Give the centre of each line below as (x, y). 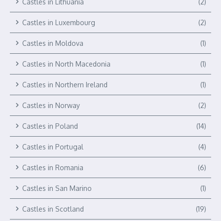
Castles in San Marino (57, 188)
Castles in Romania (53, 167)
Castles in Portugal (53, 147)
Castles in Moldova (53, 43)
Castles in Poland (50, 126)
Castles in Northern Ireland (65, 84)
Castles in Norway (51, 105)
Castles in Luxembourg (59, 22)
